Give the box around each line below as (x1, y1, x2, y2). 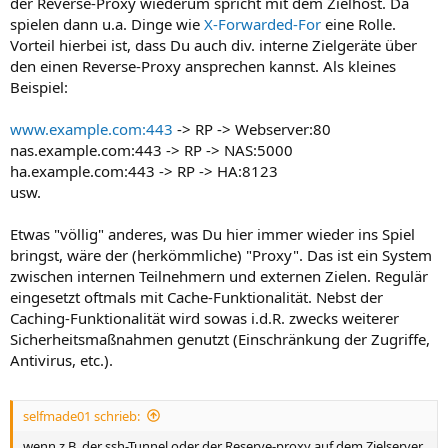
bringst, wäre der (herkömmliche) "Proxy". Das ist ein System (10, 245, 432, 266)
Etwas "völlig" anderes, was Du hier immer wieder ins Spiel (10, 224, 415, 245)
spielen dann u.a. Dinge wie (10, 14, 204, 35)
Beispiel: (10, 77, 68, 98)
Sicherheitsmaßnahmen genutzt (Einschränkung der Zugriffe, (10, 329, 430, 350)
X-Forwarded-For (204, 14, 321, 35)
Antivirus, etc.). (10, 350, 113, 371)
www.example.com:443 (10, 119, 173, 140)
